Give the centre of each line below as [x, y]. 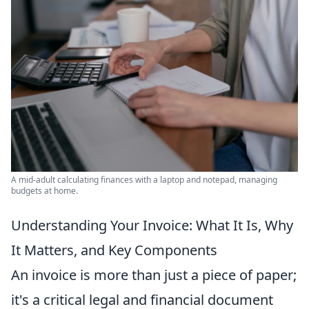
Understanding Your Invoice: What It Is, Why [152, 226]
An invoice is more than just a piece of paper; [154, 275]
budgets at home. [44, 191]
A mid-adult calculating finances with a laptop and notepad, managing [144, 180]
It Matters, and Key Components [114, 250]
